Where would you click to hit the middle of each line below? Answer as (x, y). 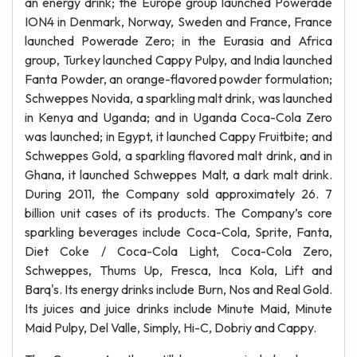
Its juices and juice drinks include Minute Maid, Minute (178, 308)
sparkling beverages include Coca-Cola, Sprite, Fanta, (178, 232)
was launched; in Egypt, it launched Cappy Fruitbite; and (178, 136)
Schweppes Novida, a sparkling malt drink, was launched (178, 98)
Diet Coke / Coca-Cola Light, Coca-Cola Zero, (178, 251)
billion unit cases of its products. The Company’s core (178, 213)
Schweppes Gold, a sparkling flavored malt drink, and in (178, 155)
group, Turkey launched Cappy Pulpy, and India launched (178, 60)
